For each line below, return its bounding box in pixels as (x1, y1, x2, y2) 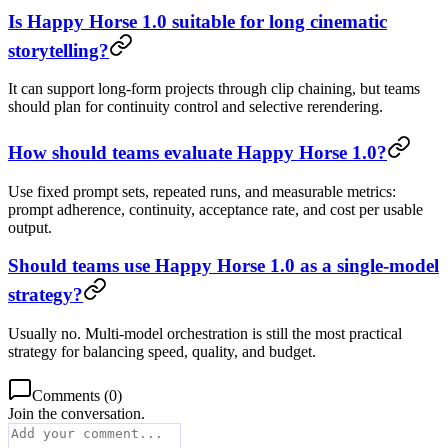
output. (8, 218, 52, 236)
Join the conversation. (8, 405, 145, 423)
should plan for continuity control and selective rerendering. (8, 98, 383, 116)
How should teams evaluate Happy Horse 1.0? (8, 142, 387, 163)
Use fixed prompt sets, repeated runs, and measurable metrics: (8, 182, 396, 200)
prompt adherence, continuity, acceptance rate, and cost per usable (8, 200, 423, 218)
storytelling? (8, 39, 109, 61)
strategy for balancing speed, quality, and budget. (8, 343, 316, 361)
